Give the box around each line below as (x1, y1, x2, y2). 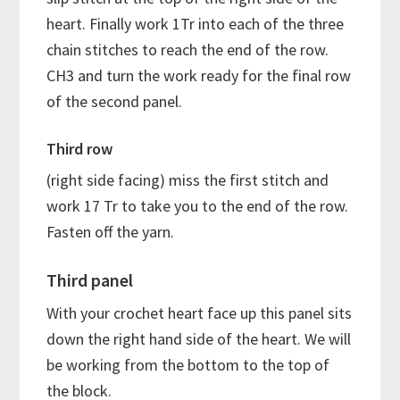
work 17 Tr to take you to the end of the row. (46, 195, 349, 216)
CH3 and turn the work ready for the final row (46, 64, 352, 86)
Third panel (46, 268, 134, 291)
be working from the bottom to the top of (46, 354, 330, 375)
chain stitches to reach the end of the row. (46, 38, 329, 60)
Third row (46, 137, 113, 159)
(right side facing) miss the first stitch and (46, 169, 329, 190)
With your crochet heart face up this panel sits (46, 302, 353, 323)
